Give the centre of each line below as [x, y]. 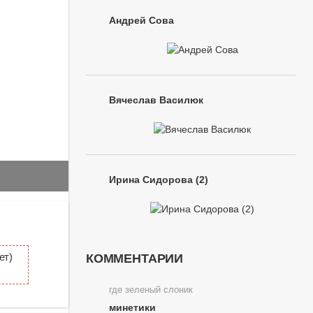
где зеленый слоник [151, 290]
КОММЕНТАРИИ [135, 259]
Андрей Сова [141, 20]
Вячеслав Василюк [156, 100]
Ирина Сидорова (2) [159, 180]
